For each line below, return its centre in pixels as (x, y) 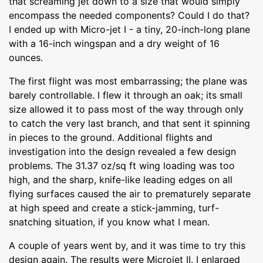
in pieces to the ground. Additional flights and (111, 137)
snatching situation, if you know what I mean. (109, 222)
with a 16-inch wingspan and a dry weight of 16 (114, 43)
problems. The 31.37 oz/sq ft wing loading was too (122, 165)
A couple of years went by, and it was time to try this (127, 245)
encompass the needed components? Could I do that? (129, 15)
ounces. (26, 57)
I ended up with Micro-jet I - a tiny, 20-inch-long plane (129, 29)
